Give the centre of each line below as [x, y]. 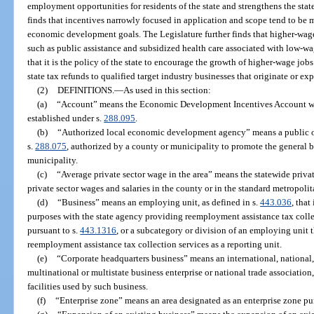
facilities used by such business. [88, 286]
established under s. [66, 118]
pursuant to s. [54, 230]
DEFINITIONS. [86, 90]
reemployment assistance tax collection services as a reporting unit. [155, 244]
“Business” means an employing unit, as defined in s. [158, 202]
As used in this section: [167, 90]
